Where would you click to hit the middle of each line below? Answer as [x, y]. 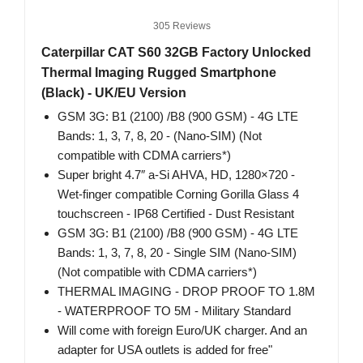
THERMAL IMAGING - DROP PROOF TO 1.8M [186, 292]
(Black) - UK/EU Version [114, 93]
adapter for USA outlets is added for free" [165, 350]
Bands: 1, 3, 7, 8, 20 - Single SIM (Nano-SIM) [177, 253]
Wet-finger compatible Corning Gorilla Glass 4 [178, 194]
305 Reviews [181, 26]
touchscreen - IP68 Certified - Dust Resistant [176, 214]
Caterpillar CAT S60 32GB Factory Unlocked [176, 53]
